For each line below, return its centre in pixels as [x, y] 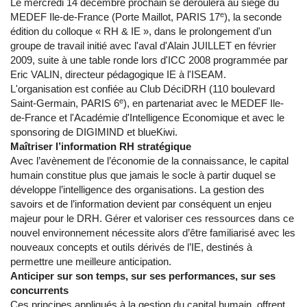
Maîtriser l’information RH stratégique [101, 147]
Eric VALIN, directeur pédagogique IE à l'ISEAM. [118, 75]
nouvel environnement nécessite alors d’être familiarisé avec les [153, 233]
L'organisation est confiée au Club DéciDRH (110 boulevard [143, 89]
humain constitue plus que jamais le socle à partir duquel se [143, 175]
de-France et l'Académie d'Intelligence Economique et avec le [147, 118]
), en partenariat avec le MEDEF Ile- [204, 103]
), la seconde [253, 17]
